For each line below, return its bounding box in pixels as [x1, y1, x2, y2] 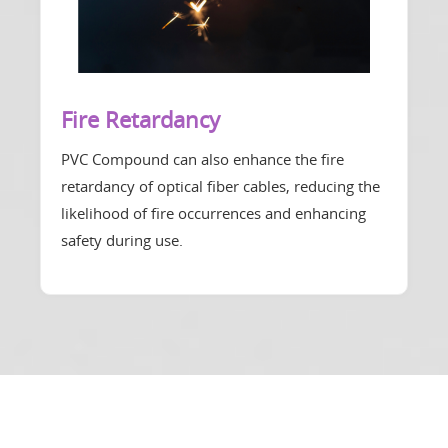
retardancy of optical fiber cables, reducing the [61, 176, 380, 197]
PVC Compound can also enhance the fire [61, 149, 344, 170]
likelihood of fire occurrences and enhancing [61, 203, 366, 224]
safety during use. [61, 230, 183, 251]
